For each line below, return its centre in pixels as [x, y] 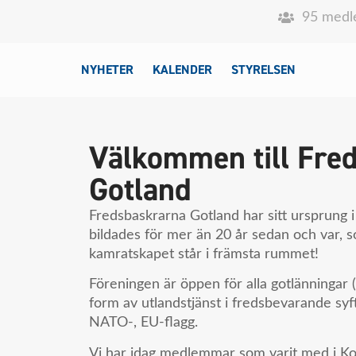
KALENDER [182, 70]
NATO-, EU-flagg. [143, 323]
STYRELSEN [263, 70]
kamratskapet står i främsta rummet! [204, 254]
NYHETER [107, 70]
